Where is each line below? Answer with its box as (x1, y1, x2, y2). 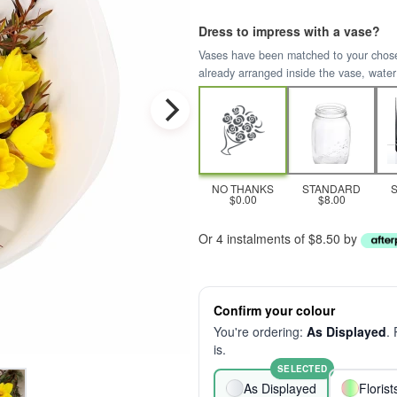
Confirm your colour (214, 301, 335, 319)
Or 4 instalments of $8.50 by (198, 230, 361, 247)
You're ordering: (214, 323, 307, 340)
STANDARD (302, 181, 361, 196)
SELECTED (277, 362, 327, 375)
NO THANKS (212, 181, 274, 196)
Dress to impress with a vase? (198, 22, 380, 40)
